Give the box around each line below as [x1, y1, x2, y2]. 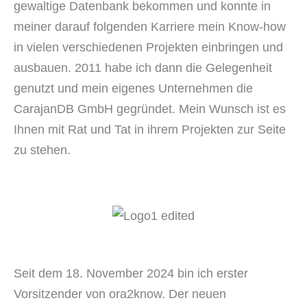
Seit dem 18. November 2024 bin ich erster [14, 266, 248, 281]
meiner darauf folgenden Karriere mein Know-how [14, 19, 286, 34]
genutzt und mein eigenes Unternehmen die [14, 81, 253, 95]
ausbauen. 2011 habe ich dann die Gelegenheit [14, 60, 272, 75]
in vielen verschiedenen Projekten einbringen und [14, 40, 283, 54]
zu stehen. [14, 143, 71, 157]
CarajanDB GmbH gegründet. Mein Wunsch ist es [14, 101, 286, 116]
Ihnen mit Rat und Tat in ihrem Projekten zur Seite [14, 122, 286, 136]
